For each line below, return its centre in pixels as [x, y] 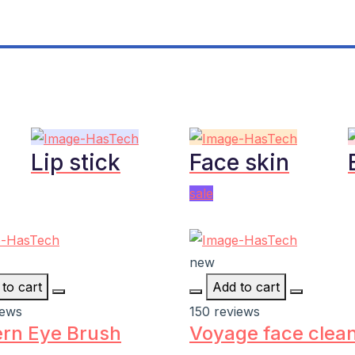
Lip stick [76, 162]
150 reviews [225, 312]
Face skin [239, 162]
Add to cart [246, 287]
